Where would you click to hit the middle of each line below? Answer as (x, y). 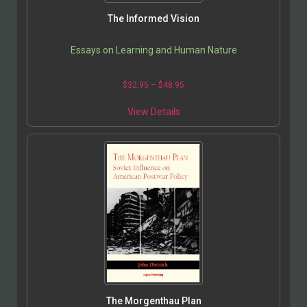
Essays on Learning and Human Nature (153, 50)
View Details (153, 112)
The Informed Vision (153, 19)
